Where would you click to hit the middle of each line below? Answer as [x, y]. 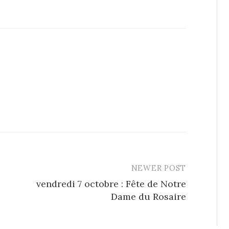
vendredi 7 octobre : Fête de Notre [111, 184]
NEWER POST [158, 168]
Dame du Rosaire [148, 197]
